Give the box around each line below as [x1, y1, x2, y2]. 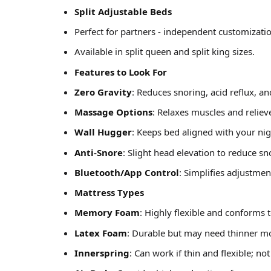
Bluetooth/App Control [74, 166, 179, 178]
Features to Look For [74, 65, 167, 78]
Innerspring [74, 246, 129, 259]
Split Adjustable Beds [74, 5, 172, 18]
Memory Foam [74, 206, 140, 219]
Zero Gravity [74, 85, 132, 98]
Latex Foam [74, 226, 127, 239]
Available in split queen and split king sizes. [74, 45, 255, 58]
